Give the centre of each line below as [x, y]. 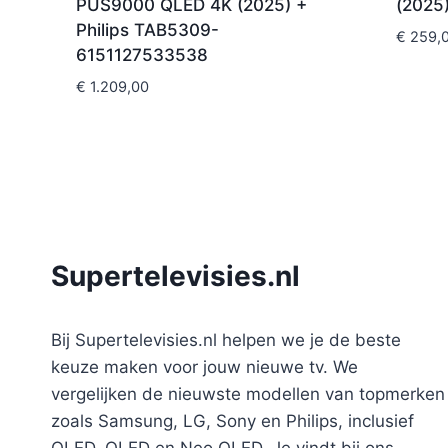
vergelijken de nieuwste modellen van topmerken [248, 393]
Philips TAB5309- [147, 30]
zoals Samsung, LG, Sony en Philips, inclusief [232, 420]
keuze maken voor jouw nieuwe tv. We [204, 366]
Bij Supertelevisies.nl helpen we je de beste [226, 339]
